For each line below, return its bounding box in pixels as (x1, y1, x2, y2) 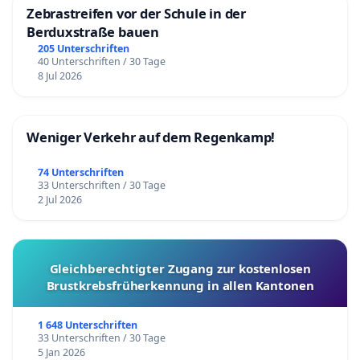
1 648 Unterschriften (37, 318, 137, 333)
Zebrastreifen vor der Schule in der (27, 4, 246, 23)
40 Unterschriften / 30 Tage (37, 55, 166, 69)
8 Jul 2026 (37, 69, 82, 84)
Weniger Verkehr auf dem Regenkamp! (27, 128, 276, 147)
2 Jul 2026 (37, 193, 82, 207)
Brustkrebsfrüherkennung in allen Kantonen (46, 277, 314, 294)
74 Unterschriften (37, 166, 124, 180)
